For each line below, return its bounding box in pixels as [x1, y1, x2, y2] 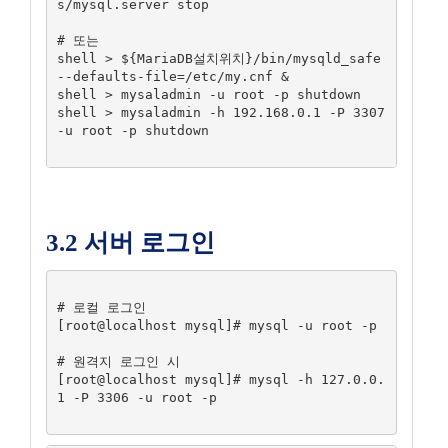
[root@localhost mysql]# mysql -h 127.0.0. [56, 371, 385, 387]
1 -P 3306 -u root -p [56, 389, 217, 405]
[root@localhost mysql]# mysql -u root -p [56, 317, 377, 333]
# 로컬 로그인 [56, 299, 146, 315]
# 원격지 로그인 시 [56, 353, 180, 369]
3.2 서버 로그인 [46, 228, 215, 256]
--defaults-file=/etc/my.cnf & [56, 68, 289, 84]
